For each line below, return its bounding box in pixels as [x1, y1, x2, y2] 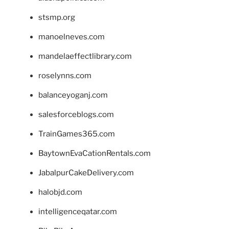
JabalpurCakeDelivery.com [38, 168, 134, 177]
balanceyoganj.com [38, 90, 108, 100]
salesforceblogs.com [38, 109, 114, 119]
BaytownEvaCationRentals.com [38, 148, 151, 158]
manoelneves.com [38, 32, 105, 41]
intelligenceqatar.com [38, 207, 117, 216]
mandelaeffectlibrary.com [38, 51, 132, 61]
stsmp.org [38, 12, 75, 22]
